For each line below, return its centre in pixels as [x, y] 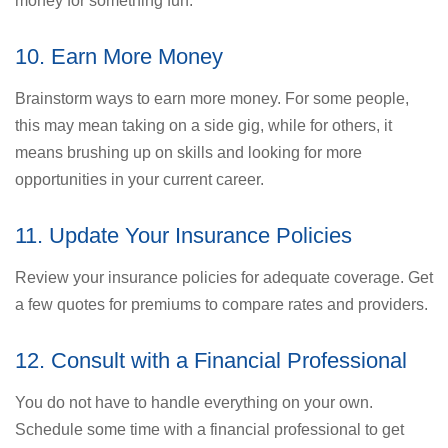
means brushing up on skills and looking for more [188, 152]
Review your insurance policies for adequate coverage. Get [224, 277]
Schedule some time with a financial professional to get [209, 429]
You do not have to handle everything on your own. [194, 402]
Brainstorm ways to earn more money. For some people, [212, 98]
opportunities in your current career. [139, 179]
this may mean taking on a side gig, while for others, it [203, 125]
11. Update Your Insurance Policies [183, 235]
